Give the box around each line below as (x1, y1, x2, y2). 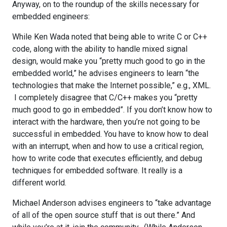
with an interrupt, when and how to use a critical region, (12, 141, 204, 151)
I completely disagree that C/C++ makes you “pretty (12, 92, 198, 102)
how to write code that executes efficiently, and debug (12, 153, 202, 163)
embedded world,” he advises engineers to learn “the (12, 68, 199, 78)
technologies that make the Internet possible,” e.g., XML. (12, 80, 211, 90)
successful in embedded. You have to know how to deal (12, 129, 208, 139)
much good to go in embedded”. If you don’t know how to (12, 104, 212, 115)
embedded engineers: (12, 11, 90, 21)
